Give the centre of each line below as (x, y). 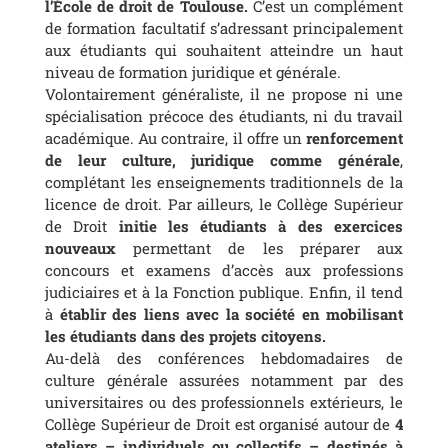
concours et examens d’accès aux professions (224, 269)
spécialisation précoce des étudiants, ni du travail (224, 115)
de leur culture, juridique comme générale (222, 159)
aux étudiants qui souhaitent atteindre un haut (224, 49)
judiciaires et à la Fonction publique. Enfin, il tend (224, 291)
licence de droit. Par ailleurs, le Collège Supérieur (224, 203)
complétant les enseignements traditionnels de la (224, 181)
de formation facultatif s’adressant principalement (224, 27)
